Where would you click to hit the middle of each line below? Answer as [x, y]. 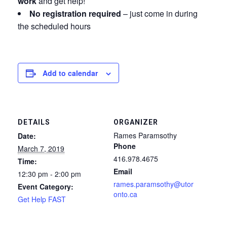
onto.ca [125, 194]
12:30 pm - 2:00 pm [49, 174]
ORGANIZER [136, 122]
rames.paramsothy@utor [154, 184]
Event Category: [46, 186]
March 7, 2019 [41, 148]
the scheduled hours [54, 26]
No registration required [75, 13]
